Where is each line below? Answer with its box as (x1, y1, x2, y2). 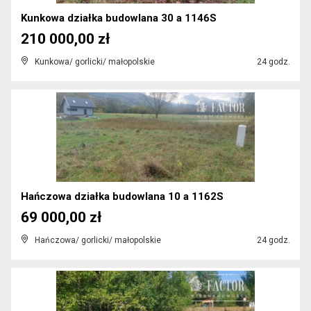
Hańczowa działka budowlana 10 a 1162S (21, 190, 224, 203)
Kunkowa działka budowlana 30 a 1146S (21, 12, 217, 24)
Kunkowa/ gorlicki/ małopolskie (35, 57, 155, 67)
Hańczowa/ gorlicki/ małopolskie (35, 235, 161, 245)
